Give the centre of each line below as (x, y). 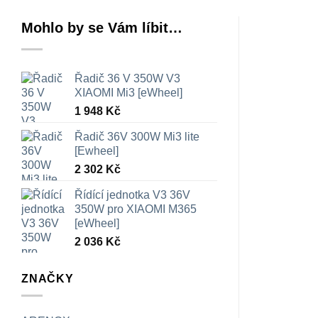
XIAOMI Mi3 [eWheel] (128, 92)
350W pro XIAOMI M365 (136, 209)
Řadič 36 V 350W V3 (127, 78)
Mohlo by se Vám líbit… (102, 27)
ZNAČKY (48, 278)
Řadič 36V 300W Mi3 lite (137, 136)
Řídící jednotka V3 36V (132, 194)
